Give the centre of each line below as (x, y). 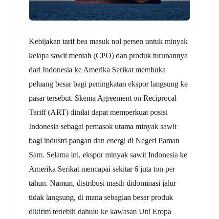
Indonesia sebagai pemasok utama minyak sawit (103, 126)
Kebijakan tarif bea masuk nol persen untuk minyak (108, 41)
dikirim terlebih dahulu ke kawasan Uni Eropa (100, 211)
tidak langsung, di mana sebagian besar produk (101, 197)
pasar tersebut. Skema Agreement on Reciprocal (103, 98)
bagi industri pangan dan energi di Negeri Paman (104, 140)
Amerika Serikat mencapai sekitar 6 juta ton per (102, 169)
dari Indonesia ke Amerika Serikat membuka (97, 69)
